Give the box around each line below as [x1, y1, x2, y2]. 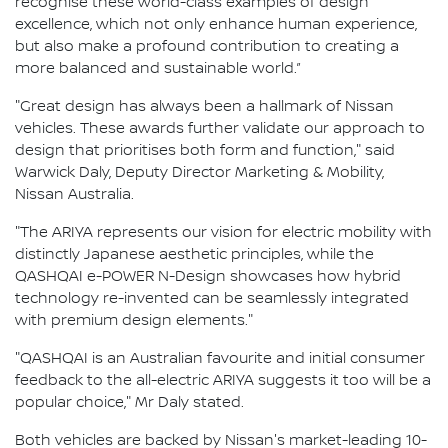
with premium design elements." [15, 312, 253, 331]
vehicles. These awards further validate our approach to [15, 120, 425, 139]
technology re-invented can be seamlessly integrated [15, 290, 409, 309]
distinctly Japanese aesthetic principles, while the [15, 246, 374, 265]
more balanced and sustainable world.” [15, 60, 301, 79]
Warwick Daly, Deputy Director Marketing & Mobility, [15, 164, 384, 183]
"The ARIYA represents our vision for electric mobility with [15, 224, 432, 243]
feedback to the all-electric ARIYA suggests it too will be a [15, 372, 431, 391]
